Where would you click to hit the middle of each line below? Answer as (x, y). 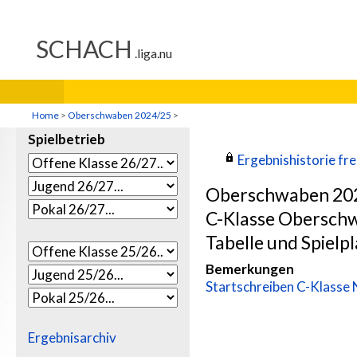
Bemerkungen (250, 269)
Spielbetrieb (67, 139)
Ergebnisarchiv (72, 337)
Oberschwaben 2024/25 (120, 115)
